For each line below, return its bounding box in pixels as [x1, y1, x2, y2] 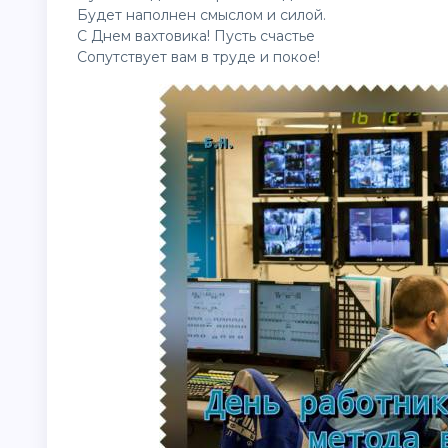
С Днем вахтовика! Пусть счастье [77, 27, 315, 45]
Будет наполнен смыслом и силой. [77, 6, 326, 24]
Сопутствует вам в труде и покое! [77, 48, 320, 66]
